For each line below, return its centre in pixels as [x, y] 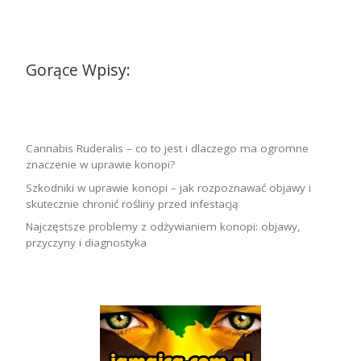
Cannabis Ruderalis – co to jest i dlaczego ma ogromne [167, 149]
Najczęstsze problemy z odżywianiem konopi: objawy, [163, 227]
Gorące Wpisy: [78, 69]
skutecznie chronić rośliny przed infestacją [132, 203]
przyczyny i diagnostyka [86, 243]
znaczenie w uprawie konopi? [100, 165]
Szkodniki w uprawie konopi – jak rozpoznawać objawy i [168, 187]
